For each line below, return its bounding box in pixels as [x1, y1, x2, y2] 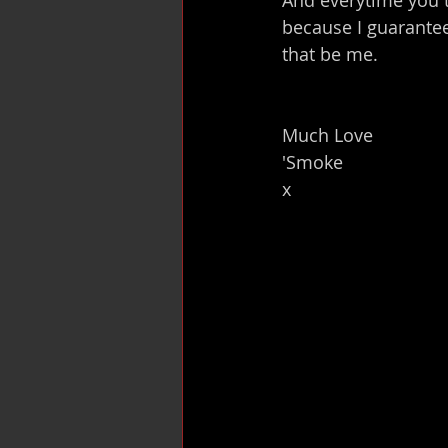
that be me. [282, 41, 378, 66]
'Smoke [282, 149, 343, 174]
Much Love [282, 122, 373, 147]
